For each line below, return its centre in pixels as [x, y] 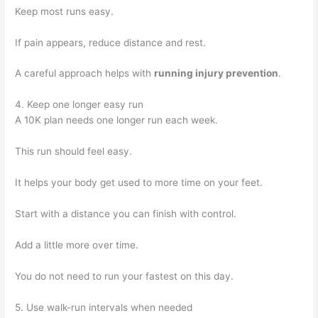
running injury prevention [216, 73]
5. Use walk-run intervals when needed [104, 307]
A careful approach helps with [85, 73]
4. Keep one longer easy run [79, 105]
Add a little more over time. [77, 245]
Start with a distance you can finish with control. [126, 213]
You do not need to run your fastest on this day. [125, 276]
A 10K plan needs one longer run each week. [117, 120]
